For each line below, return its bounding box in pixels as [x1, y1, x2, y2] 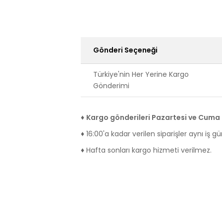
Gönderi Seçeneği [93, 45, 158, 55]
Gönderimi [93, 81, 129, 91]
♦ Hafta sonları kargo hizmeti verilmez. [81, 145, 212, 155]
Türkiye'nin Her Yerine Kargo [93, 69, 189, 79]
